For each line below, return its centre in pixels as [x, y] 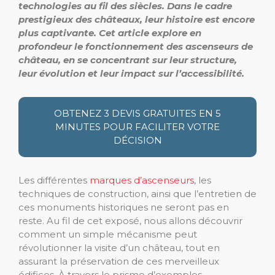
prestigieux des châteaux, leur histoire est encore [137, 19]
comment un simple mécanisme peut [108, 234]
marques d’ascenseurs [142, 180]
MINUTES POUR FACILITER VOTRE [137, 127]
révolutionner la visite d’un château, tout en [119, 248]
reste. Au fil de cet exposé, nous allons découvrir [130, 221]
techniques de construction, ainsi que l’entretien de [137, 194]
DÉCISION [137, 140]
